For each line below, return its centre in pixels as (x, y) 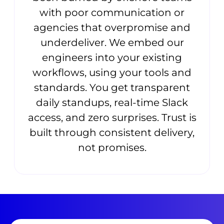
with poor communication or (112, 12)
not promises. (112, 147)
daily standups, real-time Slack (112, 102)
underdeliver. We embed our (112, 42)
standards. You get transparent (112, 87)
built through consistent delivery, (112, 132)
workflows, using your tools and (112, 72)
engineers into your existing (112, 57)
